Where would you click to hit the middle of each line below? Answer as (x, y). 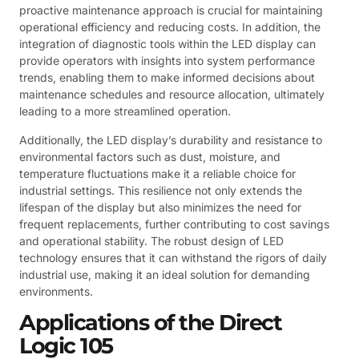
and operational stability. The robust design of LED (151, 240)
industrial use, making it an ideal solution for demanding (165, 274)
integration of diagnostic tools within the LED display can (167, 44)
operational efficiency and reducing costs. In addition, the (170, 27)
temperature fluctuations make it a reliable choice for (157, 173)
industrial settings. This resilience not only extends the (161, 190)
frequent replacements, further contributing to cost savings (174, 224)
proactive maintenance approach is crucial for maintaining (171, 10)
